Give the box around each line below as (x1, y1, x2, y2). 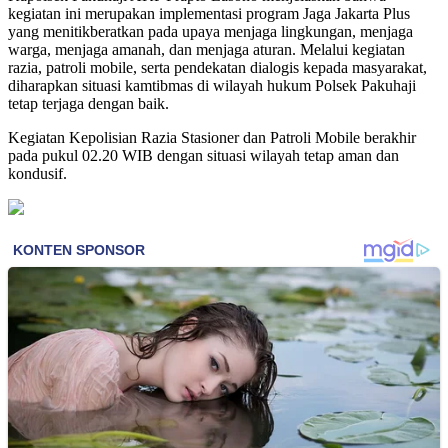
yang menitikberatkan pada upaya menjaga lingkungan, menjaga (8, 22, 413, 40)
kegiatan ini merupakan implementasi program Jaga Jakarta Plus (8, 4, 410, 22)
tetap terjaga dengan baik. (8, 94, 169, 112)
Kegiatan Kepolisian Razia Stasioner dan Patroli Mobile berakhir (8, 128, 416, 146)
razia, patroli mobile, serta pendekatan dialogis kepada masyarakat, (8, 58, 427, 76)
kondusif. (8, 164, 67, 182)
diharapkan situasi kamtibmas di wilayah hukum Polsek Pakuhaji (8, 76, 416, 94)
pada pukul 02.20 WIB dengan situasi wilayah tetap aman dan (8, 146, 399, 164)
